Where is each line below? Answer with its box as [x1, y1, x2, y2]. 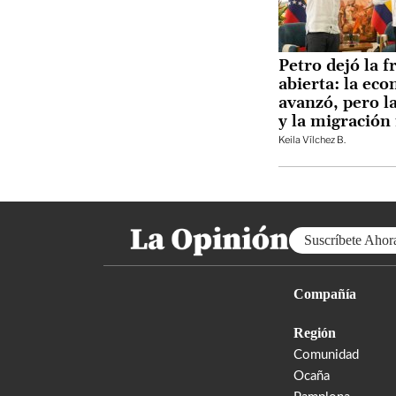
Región [293, 324, 336, 340]
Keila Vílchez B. [278, 133, 346, 146]
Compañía [293, 286, 356, 301]
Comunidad [293, 347, 359, 362]
